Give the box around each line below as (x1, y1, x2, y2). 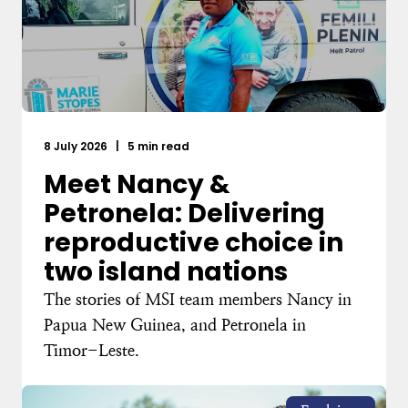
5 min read (125, 138, 189, 154)
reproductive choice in (44, 225, 343, 260)
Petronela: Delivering (44, 196, 325, 231)
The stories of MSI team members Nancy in (44, 290, 352, 309)
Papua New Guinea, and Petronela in (44, 315, 306, 334)
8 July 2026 (44, 138, 110, 154)
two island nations (44, 254, 288, 290)
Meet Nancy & (44, 167, 230, 202)
